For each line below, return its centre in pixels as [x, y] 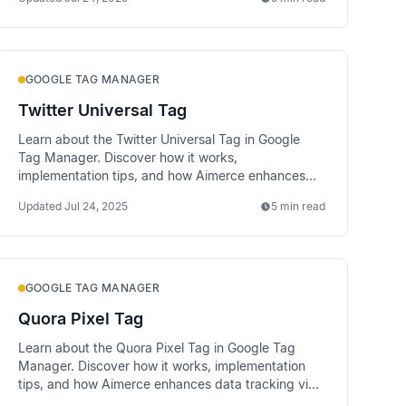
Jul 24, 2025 [96, 206]
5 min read [298, 206]
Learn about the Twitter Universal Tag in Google [159, 139]
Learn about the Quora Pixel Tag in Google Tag [156, 348]
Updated [39, 206]
